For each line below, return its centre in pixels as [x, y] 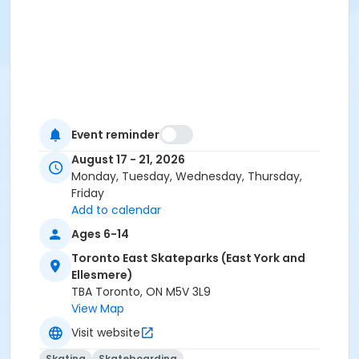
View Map [98, 309]
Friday [88, 194]
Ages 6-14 [100, 234]
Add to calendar [116, 210]
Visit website [106, 332]
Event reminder [115, 134]
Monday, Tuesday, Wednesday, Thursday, [187, 177]
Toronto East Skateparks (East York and [188, 258]
